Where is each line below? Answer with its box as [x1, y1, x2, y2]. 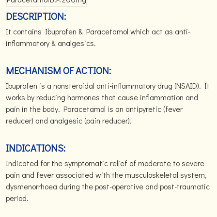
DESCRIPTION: [6, 10, 66, 22]
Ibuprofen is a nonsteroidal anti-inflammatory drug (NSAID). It [6, 80, 210, 91]
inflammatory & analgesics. [6, 38, 96, 48]
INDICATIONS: [6, 141, 65, 154]
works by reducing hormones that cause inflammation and [6, 92, 198, 102]
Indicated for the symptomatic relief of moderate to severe [6, 158, 204, 168]
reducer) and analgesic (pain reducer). [6, 115, 132, 125]
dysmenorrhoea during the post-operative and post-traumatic [6, 181, 210, 191]
